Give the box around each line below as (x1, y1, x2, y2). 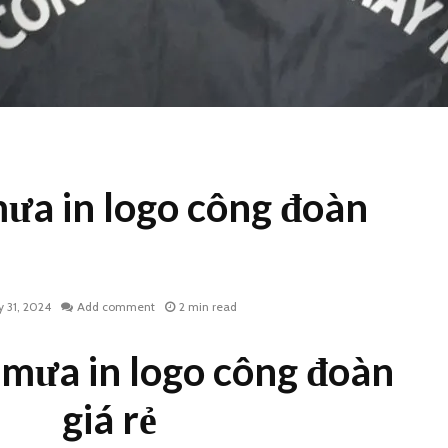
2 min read (179, 299, 237, 315)
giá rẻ (61, 395, 157, 444)
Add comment (77, 299, 155, 315)
